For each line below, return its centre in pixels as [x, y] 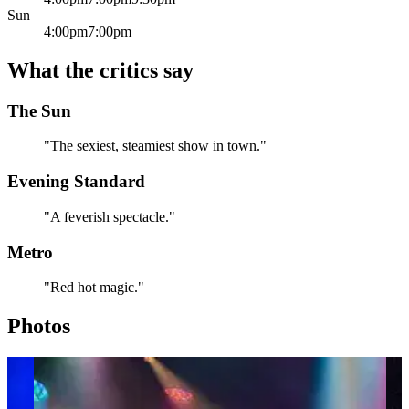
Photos [39, 326]
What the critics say [100, 70]
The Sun [39, 110]
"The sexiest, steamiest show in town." [155, 146]
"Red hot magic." [94, 288]
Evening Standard [76, 182]
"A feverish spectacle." [110, 216]
